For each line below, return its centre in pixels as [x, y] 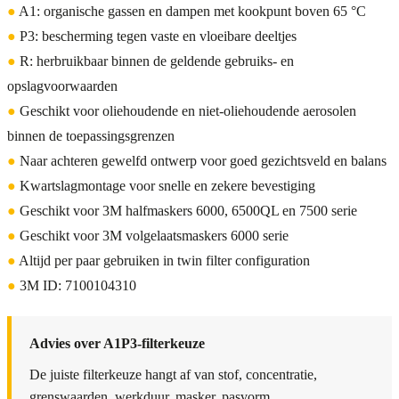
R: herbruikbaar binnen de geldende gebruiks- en [155, 61]
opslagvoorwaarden [62, 85]
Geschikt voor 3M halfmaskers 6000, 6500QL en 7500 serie [187, 210]
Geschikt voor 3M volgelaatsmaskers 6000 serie [152, 235]
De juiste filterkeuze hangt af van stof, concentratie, [173, 374]
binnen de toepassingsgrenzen [91, 135]
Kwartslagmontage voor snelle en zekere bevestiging [166, 185]
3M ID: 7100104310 [76, 285]
